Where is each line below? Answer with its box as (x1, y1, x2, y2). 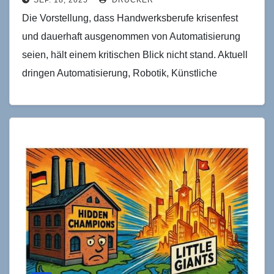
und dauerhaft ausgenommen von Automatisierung (22, 31, 240, 42)
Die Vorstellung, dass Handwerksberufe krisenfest (22, 12, 238, 23)
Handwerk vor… (22, 104, 92, 115)
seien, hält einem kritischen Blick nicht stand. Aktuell (22, 49, 248, 60)
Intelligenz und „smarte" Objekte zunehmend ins (22, 86, 229, 97)
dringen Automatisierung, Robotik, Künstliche (22, 67, 217, 78)
